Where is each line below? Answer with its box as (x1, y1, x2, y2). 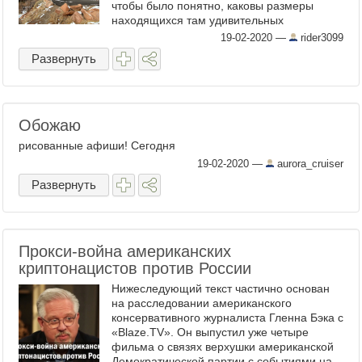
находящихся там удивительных (112, 14, 284, 27)
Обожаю (19, 116, 81, 134)
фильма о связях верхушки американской (112, 340, 334, 353)
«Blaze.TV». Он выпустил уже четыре (112, 326, 309, 339)
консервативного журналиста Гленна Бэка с (112, 311, 343, 324)
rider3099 (297, 32, 343, 44)
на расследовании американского (112, 297, 292, 309)
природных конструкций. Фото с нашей (112, 28, 318, 41)
